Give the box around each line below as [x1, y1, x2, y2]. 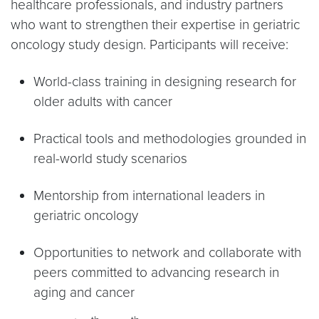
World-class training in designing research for [33, 73, 296, 90]
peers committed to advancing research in [33, 264, 279, 281]
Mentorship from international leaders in [33, 187, 265, 204]
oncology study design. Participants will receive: [11, 36, 288, 53]
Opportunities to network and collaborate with [33, 244, 301, 261]
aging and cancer [33, 284, 135, 300]
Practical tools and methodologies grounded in [33, 130, 306, 147]
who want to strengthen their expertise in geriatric [11, 16, 300, 33]
